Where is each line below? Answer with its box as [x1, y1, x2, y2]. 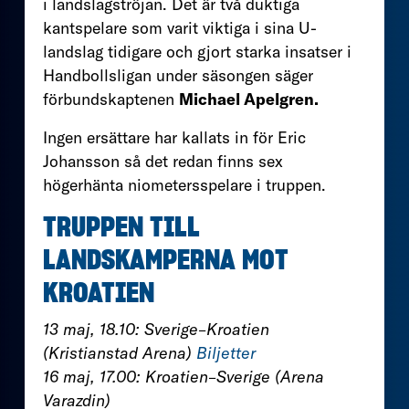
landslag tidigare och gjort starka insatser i [43, 40, 351, 62]
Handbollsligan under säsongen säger [43, 64, 313, 86]
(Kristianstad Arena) [43, 341, 196, 363]
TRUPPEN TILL [43, 214, 200, 242]
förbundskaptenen [43, 88, 179, 110]
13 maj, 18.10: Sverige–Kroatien [43, 318, 269, 340]
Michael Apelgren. [179, 88, 319, 110]
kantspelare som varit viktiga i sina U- [43, 16, 317, 38]
